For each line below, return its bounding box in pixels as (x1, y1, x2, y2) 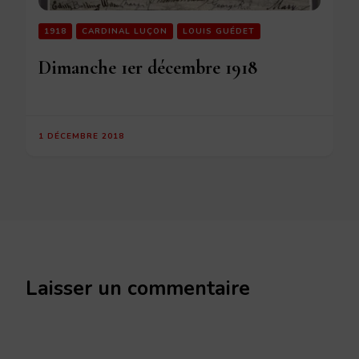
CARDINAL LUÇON (82, 25, 167, 37)
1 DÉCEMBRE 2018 (38, 130, 124, 142)
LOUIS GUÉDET (183, 25, 255, 37)
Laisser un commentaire (26, 274, 250, 302)
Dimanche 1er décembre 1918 (38, 55, 257, 79)
